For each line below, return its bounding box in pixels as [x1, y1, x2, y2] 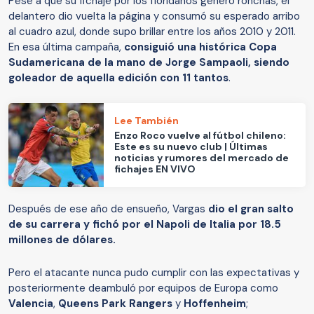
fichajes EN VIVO [114, 163, 196, 176]
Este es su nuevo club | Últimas [114, 140, 268, 153]
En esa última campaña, [8, 39, 124, 54]
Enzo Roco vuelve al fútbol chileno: [114, 129, 287, 142]
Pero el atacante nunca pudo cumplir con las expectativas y [8, 265, 299, 280]
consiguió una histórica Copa [124, 39, 277, 54]
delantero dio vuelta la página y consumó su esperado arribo [8, 8, 300, 23]
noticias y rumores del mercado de [114, 151, 289, 165]
